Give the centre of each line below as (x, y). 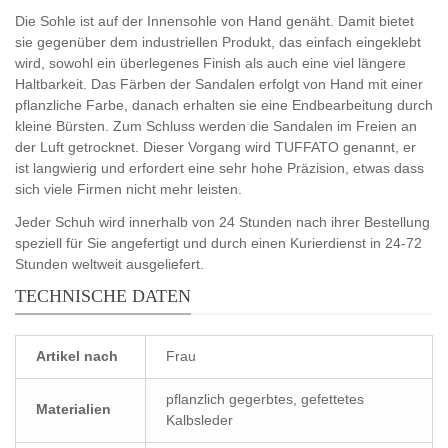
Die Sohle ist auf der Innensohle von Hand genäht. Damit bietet (214, 20)
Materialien (73, 408)
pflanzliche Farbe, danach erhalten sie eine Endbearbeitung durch (224, 104)
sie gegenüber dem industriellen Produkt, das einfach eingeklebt (218, 41)
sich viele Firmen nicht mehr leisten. (128, 188)
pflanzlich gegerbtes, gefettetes (265, 398)
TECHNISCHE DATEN (103, 295)
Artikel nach (77, 355)
